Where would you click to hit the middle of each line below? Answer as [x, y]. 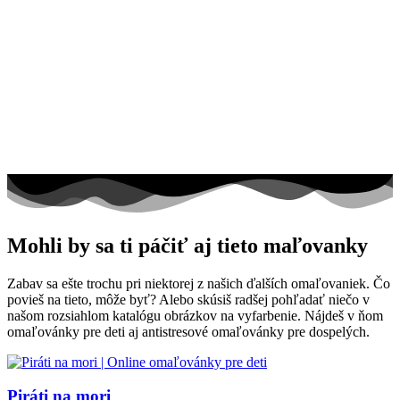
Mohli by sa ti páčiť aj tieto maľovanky [187, 245]
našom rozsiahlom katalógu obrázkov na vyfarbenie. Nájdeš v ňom [195, 315]
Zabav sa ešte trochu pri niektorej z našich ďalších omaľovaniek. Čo [199, 283]
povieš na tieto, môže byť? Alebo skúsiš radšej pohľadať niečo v [188, 299]
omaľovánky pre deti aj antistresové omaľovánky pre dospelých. [188, 331]
